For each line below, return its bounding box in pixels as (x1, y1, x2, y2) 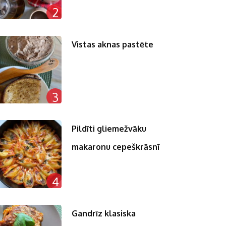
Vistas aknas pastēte (72, 39, 154, 49)
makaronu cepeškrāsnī (72, 142, 160, 152)
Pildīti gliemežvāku (72, 124, 147, 134)
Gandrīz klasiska (72, 208, 136, 218)
